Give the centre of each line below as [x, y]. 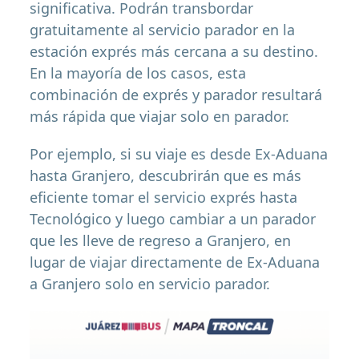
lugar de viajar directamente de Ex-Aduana [175, 262]
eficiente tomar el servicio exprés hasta [164, 198]
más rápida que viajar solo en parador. [160, 117]
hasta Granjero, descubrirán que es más [166, 176]
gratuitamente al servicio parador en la [163, 30]
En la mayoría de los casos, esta [138, 73]
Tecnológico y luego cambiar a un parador [173, 219]
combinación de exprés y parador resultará [176, 95]
